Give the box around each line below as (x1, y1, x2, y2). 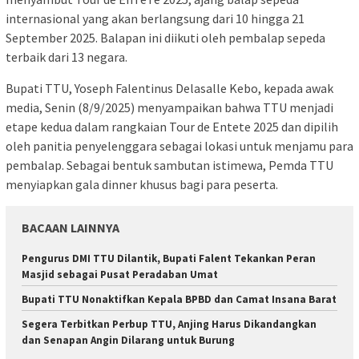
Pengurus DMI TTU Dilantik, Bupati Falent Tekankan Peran (22, 251, 316, 265)
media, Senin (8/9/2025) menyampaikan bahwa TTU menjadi (6, 99, 333, 115)
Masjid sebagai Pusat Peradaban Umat (22, 267, 218, 281)
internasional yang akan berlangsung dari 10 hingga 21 (6, 10, 305, 26)
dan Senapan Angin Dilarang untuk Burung (22, 333, 235, 347)
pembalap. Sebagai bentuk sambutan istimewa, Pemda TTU (6, 156, 333, 173)
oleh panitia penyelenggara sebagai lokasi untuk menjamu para (6, 137, 353, 154)
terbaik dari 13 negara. (6, 48, 127, 65)
